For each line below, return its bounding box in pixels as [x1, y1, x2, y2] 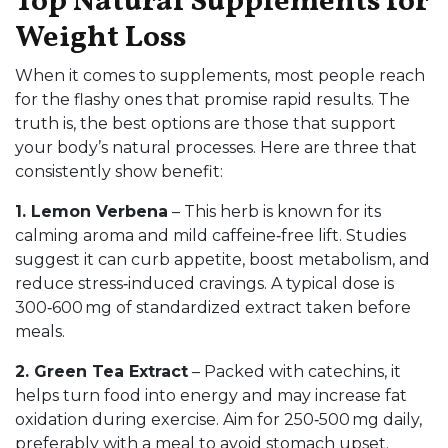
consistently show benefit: [15, 162, 223, 181]
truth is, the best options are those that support [15, 114, 396, 133]
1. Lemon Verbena [15, 202, 168, 221]
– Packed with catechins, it [188, 362, 401, 381]
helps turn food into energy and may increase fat [15, 386, 407, 405]
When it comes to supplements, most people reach [15, 66, 425, 85]
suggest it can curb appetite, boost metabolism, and [15, 250, 430, 269]
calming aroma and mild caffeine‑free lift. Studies [15, 226, 406, 245]
